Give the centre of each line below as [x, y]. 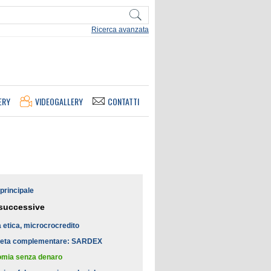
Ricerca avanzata [120, 30]
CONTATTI [123, 101]
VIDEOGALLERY [59, 101]
